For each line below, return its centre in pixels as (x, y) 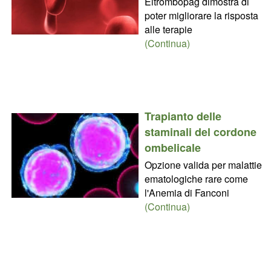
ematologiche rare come (196, 179)
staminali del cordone (200, 132)
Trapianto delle (183, 116)
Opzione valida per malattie (203, 165)
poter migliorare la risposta (201, 16)
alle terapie (168, 30)
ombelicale (172, 148)
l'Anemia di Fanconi (187, 193)
